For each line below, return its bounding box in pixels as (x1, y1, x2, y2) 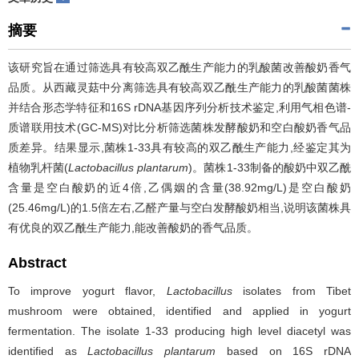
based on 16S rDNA (226, 345, 352, 357)
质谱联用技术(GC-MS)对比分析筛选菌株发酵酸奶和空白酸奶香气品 (8, 121, 351, 134)
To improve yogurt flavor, (8, 284, 167, 297)
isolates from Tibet (232, 284, 352, 297)
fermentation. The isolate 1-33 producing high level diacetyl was (8, 325, 351, 337)
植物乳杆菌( (8, 161, 69, 174)
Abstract (8, 255, 67, 271)
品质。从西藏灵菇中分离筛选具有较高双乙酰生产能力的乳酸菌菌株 (8, 81, 351, 94)
